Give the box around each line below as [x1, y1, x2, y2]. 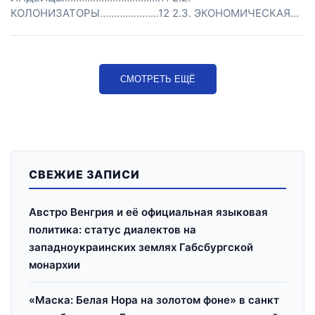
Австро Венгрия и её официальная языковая [29, 205, 268, 219]
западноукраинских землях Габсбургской [29, 240, 253, 254]
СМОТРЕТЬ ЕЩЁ [120, 74, 195, 84]
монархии [29, 258, 80, 271]
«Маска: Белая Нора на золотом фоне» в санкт [29, 293, 279, 307]
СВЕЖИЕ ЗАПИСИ [29, 167, 140, 181]
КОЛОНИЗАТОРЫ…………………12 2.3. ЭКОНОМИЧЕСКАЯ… [11, 6, 299, 20]
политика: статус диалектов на [29, 223, 196, 236]
